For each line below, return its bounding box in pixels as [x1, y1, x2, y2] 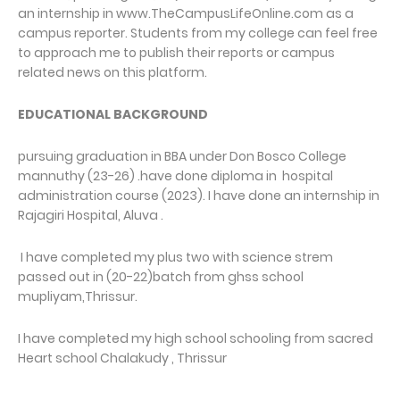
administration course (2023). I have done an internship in [18, 187, 379, 205]
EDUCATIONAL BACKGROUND [18, 105, 211, 124]
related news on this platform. [18, 63, 207, 82]
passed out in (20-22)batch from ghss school [18, 268, 304, 287]
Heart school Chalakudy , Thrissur [18, 349, 229, 368]
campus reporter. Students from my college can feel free [18, 24, 378, 43]
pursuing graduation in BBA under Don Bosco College [18, 147, 346, 166]
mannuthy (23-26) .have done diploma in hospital [18, 167, 333, 186]
